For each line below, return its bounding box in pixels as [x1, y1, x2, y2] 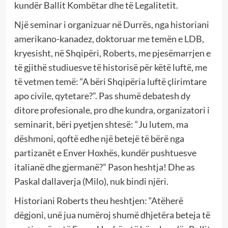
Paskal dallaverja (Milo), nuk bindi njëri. [14, 175, 168, 187]
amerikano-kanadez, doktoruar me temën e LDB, [14, 33, 204, 44]
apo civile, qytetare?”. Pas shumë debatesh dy [14, 90, 190, 101]
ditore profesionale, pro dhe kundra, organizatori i [14, 104, 210, 116]
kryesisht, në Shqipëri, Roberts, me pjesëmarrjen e [14, 47, 211, 59]
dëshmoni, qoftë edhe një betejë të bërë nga [14, 132, 184, 144]
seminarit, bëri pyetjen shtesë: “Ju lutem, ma [14, 118, 188, 130]
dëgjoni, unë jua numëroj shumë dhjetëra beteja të [14, 209, 210, 220]
